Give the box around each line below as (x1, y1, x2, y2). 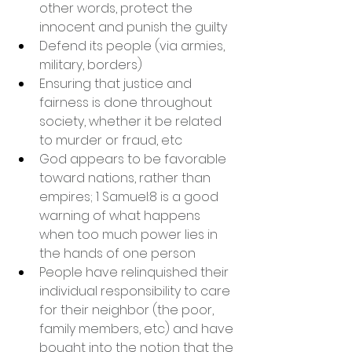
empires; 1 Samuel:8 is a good (39, 187, 222, 206)
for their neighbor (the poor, (39, 300, 217, 319)
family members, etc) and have (39, 319, 236, 338)
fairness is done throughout (39, 93, 215, 112)
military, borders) (39, 55, 142, 74)
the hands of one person (39, 244, 196, 262)
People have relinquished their (39, 262, 232, 281)
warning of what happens (39, 206, 203, 225)
